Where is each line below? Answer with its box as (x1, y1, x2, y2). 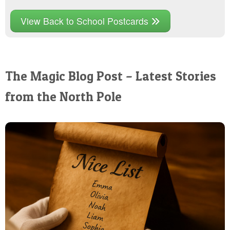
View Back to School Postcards (21, 14, 151, 28)
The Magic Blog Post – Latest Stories (5, 68, 216, 84)
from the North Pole (5, 89, 122, 105)
